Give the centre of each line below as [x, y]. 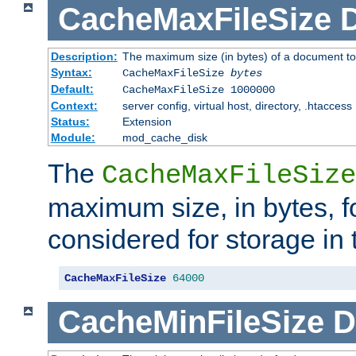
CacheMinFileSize [191, 322]
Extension [147, 121]
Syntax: [71, 72]
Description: [84, 56]
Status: [70, 121]
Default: [72, 89]
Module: [73, 137]
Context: [74, 105]
